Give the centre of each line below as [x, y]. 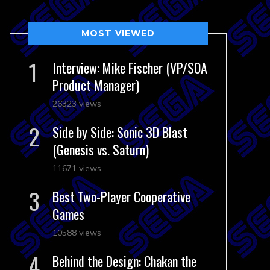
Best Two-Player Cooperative [121, 196]
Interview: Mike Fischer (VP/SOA [130, 67]
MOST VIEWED [118, 33]
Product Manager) [96, 85]
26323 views [77, 104]
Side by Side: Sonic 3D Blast [120, 132]
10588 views [77, 233]
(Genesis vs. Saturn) [101, 149]
